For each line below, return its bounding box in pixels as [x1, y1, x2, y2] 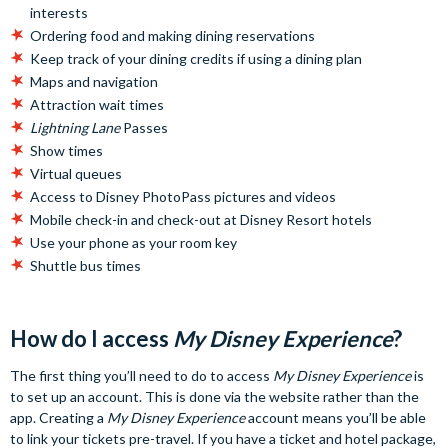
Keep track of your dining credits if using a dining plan [30, 50, 362, 68]
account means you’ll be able [245, 409, 426, 427]
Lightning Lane [30, 119, 120, 137]
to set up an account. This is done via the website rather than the [10, 388, 419, 406]
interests [30, 4, 88, 22]
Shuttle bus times [30, 257, 141, 275]
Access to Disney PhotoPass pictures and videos [30, 188, 336, 206]
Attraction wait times [30, 96, 164, 114]
